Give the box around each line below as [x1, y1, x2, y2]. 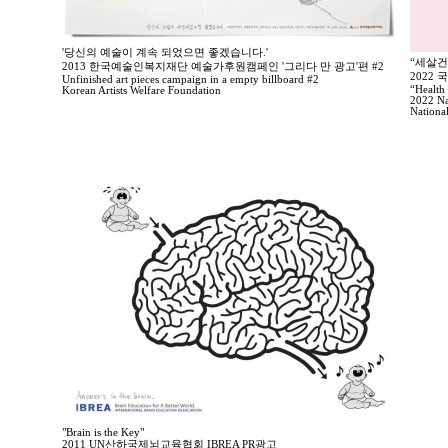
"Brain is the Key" [62, 427, 144, 438]
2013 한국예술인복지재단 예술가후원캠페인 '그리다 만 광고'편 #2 [62, 61, 384, 72]
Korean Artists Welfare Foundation [62, 85, 221, 96]
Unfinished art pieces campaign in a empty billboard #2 [62, 74, 319, 85]
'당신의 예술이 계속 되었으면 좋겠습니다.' [62, 47, 268, 58]
